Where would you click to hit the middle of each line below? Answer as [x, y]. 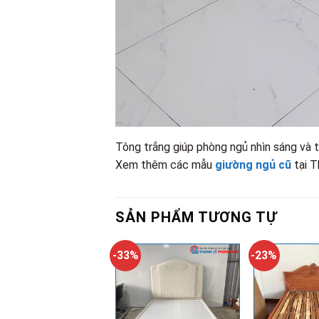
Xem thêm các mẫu [165, 165]
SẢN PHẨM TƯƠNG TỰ [196, 218]
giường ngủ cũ [253, 165]
